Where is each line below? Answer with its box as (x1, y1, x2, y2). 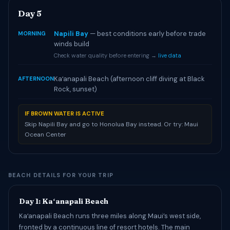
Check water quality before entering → (54, 52, 158, 59)
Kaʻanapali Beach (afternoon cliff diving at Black (54, 74, 205, 83)
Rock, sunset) (54, 85, 97, 93)
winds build (54, 40, 89, 48)
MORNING (18, 30, 46, 37)
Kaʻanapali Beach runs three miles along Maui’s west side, (19, 212, 201, 220)
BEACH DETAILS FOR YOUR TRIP (8, 171, 113, 179)
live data (158, 52, 181, 59)
